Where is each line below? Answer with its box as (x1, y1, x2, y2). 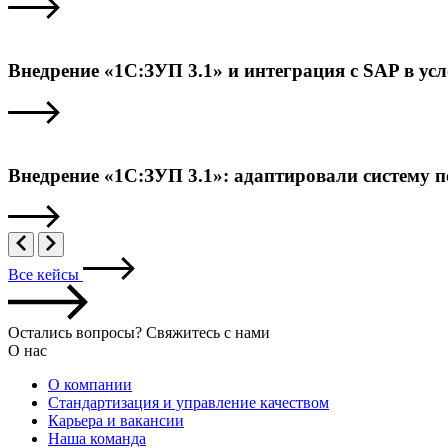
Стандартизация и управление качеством (48, 394, 329, 412)
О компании (48, 376, 132, 394)
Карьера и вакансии (48, 412, 184, 430)
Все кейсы (8, 266, 79, 284)
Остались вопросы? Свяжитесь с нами (8, 324, 270, 342)
